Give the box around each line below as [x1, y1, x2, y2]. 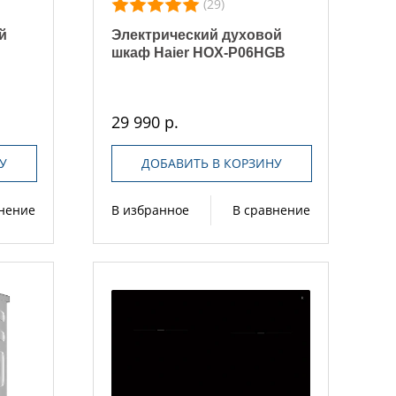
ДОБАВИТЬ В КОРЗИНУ [141, 154, 282, 171]
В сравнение [232, 201, 310, 218]
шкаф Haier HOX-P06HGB [111, 44, 286, 60]
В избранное [111, 201, 190, 218]
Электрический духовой [111, 27, 283, 42]
